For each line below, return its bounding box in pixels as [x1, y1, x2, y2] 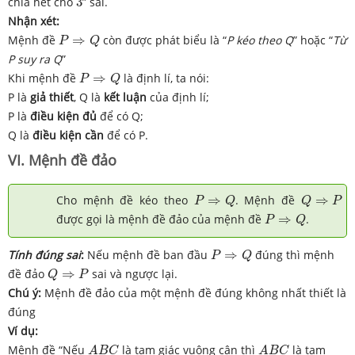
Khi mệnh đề [8, 70, 79, 86]
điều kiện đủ [30, 108, 97, 124]
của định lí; [147, 89, 209, 105]
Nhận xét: [8, 13, 59, 29]
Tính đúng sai [8, 246, 81, 262]
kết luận [104, 89, 147, 105]
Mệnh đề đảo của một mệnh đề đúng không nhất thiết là [41, 284, 346, 300]
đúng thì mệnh [252, 246, 335, 262]
